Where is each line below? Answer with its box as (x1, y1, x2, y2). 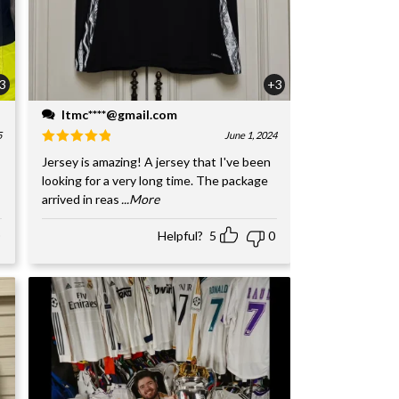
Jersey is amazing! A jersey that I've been (41, 153, 271, 169)
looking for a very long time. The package (41, 172, 268, 188)
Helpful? (158, 227, 203, 243)
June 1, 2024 (224, 128, 277, 141)
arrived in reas (41, 191, 119, 207)
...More (120, 191, 159, 207)
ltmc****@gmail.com (61, 106, 177, 122)
